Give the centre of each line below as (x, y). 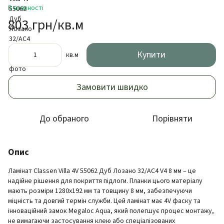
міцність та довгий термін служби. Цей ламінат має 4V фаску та (104, 201)
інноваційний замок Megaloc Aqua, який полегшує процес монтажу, (111, 211)
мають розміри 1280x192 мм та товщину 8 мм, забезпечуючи (100, 191)
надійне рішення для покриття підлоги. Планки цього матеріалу (105, 181)
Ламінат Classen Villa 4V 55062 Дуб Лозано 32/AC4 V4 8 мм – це (102, 171)
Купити (151, 55)
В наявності (26, 8)
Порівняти (172, 119)
